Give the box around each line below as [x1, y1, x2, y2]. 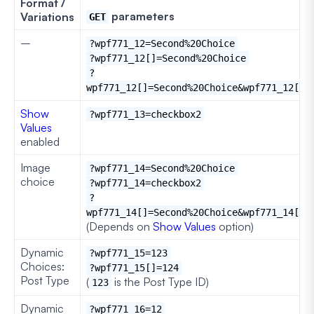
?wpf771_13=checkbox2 [89, 108, 201, 120]
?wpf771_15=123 [89, 247, 168, 259]
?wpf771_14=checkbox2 [89, 177, 201, 189]
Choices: [20, 259, 64, 273]
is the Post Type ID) [111, 274, 209, 289]
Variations [20, 9, 74, 24]
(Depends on [86, 219, 153, 233]
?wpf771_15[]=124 [89, 261, 179, 273]
